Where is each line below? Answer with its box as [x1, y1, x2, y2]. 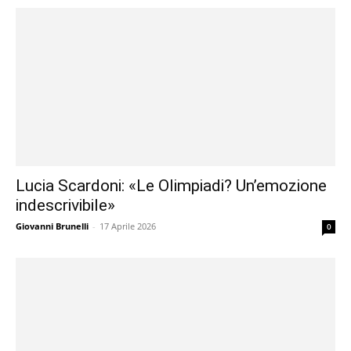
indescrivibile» [16, 195, 115, 215]
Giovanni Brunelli [16, 219, 89, 232]
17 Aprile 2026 [100, 219, 156, 232]
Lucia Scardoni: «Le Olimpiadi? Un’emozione [16, 175, 327, 195]
